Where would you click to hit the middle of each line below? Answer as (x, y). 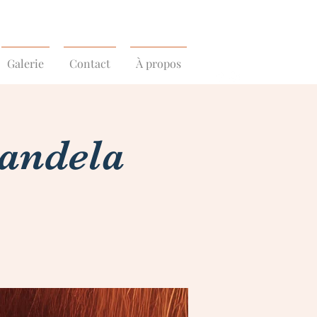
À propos (158, 63)
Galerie (25, 63)
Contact (90, 63)
